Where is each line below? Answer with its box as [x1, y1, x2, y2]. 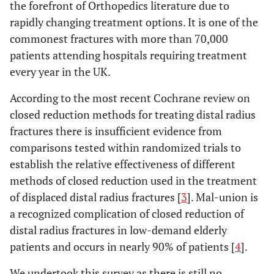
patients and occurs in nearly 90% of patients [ [10, 239, 235, 254]
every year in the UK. [10, 64, 111, 79]
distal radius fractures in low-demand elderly [10, 222, 227, 237]
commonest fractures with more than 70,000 [10, 31, 228, 46]
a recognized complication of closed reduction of [10, 206, 244, 221]
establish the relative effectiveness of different [10, 156, 235, 171]
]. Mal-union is [187, 189, 258, 204]
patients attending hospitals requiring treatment [10, 47, 247, 62]
